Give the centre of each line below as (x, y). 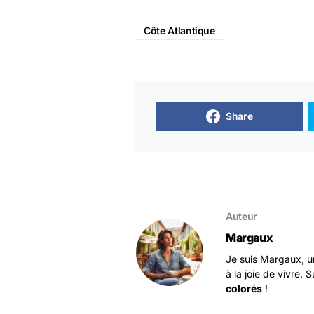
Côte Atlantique (179, 30)
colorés (244, 288)
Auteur (241, 216)
